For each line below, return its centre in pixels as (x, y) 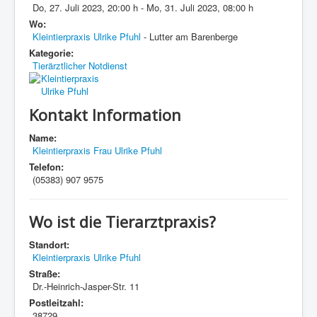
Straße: (45, 273)
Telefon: (46, 167)
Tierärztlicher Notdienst (80, 65)
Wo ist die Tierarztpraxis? (122, 221)
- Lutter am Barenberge (189, 36)
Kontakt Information (105, 115)
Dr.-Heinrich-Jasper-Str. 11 (86, 286)
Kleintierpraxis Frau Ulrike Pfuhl (97, 150)
